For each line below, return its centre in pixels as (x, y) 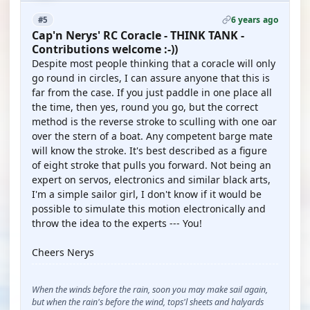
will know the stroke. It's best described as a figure (149, 151)
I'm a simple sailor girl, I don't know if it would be (147, 194)
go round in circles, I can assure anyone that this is (151, 78)
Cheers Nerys (63, 252)
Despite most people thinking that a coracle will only (154, 63)
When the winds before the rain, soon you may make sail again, (150, 290)
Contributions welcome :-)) (105, 49)
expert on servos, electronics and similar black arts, (151, 180)
